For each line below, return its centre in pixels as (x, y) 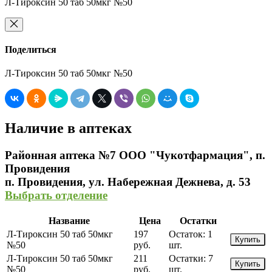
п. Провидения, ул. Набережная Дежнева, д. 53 (128, 182)
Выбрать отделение (56, 195)
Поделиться (31, 49)
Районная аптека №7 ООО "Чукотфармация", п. (135, 155)
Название (69, 220)
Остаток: (187, 234)
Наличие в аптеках (68, 128)
